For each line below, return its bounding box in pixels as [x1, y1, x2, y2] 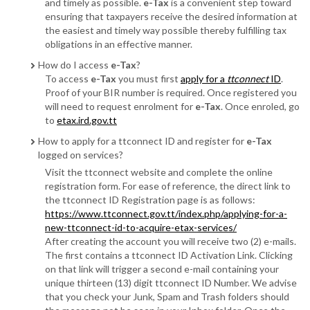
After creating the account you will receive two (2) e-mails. [45, 235, 296, 247]
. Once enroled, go [221, 100, 300, 112]
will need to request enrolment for [45, 100, 195, 112]
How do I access [38, 59, 111, 71]
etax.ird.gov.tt [57, 114, 117, 126]
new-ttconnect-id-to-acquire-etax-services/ [45, 221, 237, 233]
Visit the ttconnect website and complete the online [45, 166, 273, 178]
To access [45, 73, 91, 84]
